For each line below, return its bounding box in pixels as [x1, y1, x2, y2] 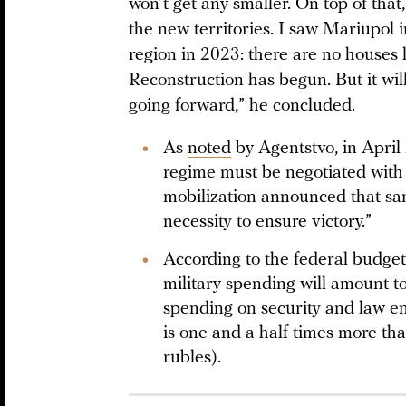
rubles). [163, 349, 221, 367]
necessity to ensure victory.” [163, 213, 372, 231]
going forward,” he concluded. [129, 97, 355, 115]
